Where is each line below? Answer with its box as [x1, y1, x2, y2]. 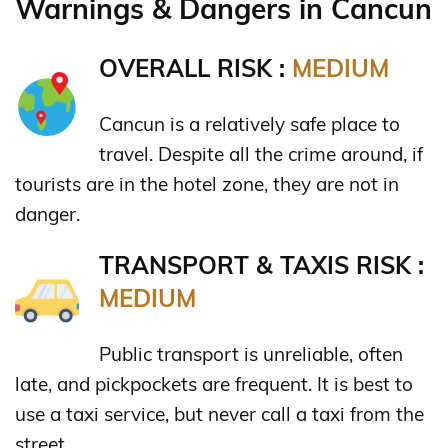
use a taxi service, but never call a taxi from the [15, 401, 424, 426]
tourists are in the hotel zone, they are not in [15, 171, 399, 196]
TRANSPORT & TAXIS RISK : [99, 249, 424, 280]
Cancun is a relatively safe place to [99, 111, 400, 136]
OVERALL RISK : [99, 52, 292, 83]
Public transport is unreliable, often [99, 341, 403, 366]
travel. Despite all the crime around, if [99, 141, 423, 166]
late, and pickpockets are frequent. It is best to [15, 371, 413, 396]
